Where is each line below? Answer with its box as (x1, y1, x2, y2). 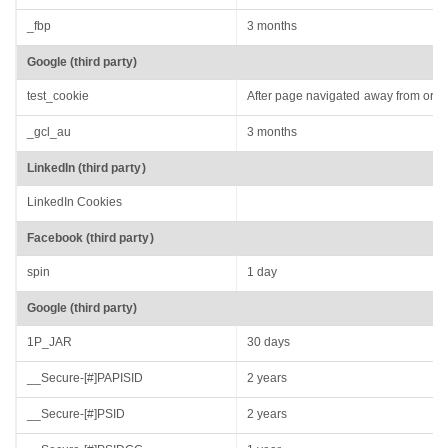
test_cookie (27, 89, 90, 104)
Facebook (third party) (27, 231, 154, 246)
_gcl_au (27, 125, 72, 140)
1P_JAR (27, 335, 73, 350)
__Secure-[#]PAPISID (27, 371, 144, 386)
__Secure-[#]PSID (27, 407, 126, 422)
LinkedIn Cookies (27, 195, 123, 210)
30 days (247, 335, 291, 350)
